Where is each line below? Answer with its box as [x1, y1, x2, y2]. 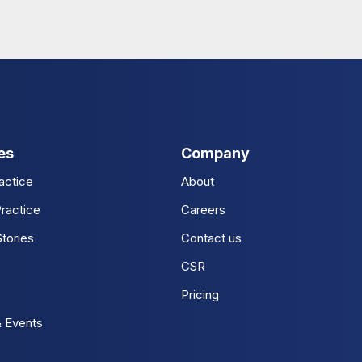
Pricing [181, 287, 219, 303]
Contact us [181, 230, 242, 246]
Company [181, 145, 250, 162]
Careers [181, 202, 225, 218]
